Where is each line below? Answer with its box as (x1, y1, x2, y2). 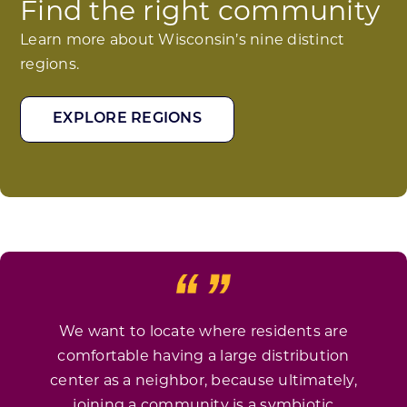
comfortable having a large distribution (57, 350, 350, 365)
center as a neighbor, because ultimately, (50, 374, 357, 390)
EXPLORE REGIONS (53, 112, 202, 127)
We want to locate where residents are (59, 325, 348, 341)
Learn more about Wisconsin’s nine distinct (20, 34, 345, 49)
